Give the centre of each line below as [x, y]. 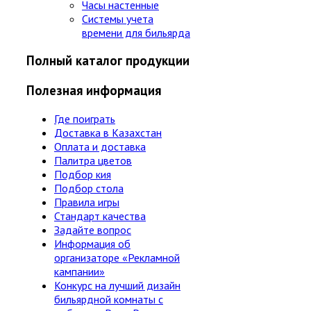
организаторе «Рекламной [117, 257]
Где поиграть [85, 118]
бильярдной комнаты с [109, 299]
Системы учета [118, 18]
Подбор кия [83, 174]
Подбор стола [89, 188]
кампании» [79, 271]
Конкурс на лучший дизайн [117, 285]
